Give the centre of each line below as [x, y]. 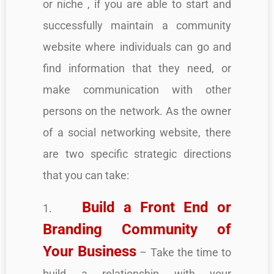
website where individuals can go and [137, 46]
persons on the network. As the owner [137, 111]
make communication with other [137, 89]
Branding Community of [137, 229]
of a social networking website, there [137, 132]
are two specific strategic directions [137, 154]
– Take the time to [184, 252]
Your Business [90, 251]
